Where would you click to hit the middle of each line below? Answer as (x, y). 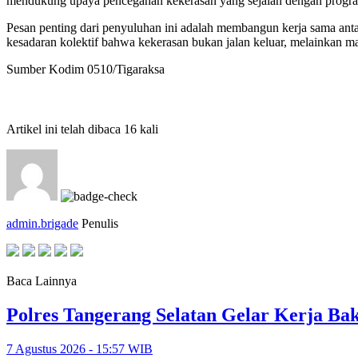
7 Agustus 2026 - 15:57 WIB (80, 348)
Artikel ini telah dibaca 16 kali (82, 129)
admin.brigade (42, 223)
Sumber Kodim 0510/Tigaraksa (86, 69)
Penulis (100, 223)
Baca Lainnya (42, 280)
